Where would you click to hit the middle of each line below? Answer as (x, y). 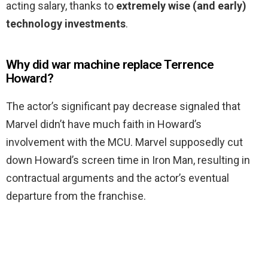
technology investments (66, 24)
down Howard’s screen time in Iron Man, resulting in (128, 160)
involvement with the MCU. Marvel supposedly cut (124, 142)
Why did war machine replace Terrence (110, 65)
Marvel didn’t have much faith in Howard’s (104, 124)
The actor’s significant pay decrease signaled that (123, 106)
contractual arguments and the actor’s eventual (118, 178)
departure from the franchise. (76, 196)
